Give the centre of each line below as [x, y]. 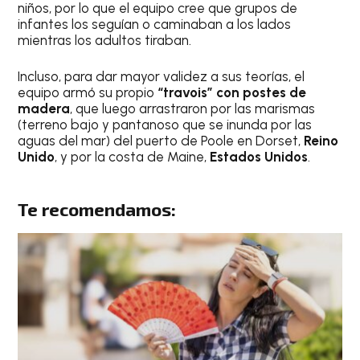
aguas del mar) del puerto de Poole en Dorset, [161, 141]
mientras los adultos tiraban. [105, 40]
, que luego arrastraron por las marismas [193, 109]
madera [44, 109]
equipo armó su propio [88, 93]
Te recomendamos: [97, 209]
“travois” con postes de [232, 93]
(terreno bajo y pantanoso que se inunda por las [165, 125]
